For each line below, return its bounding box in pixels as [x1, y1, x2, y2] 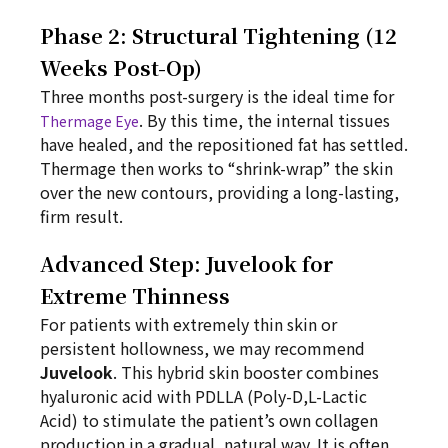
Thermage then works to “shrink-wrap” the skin [40, 156, 393, 180]
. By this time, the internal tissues [139, 108, 390, 132]
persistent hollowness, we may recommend [40, 336, 365, 360]
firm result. [40, 204, 123, 228]
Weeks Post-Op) [40, 53, 202, 82]
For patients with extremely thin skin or [40, 312, 337, 336]
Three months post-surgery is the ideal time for [40, 84, 394, 108]
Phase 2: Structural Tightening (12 [40, 21, 397, 50]
